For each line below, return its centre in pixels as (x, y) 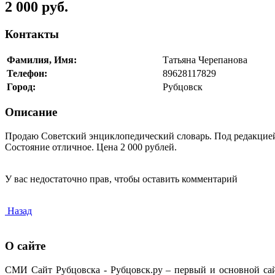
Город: (21, 87)
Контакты (32, 34)
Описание (31, 112)
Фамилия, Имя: (42, 60)
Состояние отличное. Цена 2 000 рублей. (91, 147)
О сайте (25, 246)
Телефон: (27, 73)
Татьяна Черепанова (205, 60)
